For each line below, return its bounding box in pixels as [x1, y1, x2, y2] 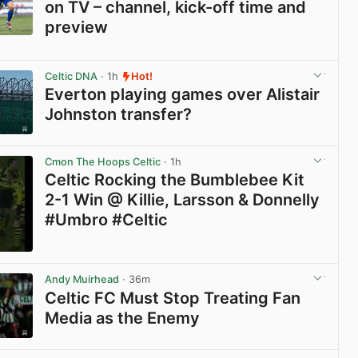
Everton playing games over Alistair [45, 85, 320, 105]
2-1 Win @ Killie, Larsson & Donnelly [45, 190, 320, 210]
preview [45, 18, 109, 38]
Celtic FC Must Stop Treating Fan [45, 288, 301, 308]
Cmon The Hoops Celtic [45, 156, 161, 169]
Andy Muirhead [45, 273, 120, 286]
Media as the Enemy [45, 308, 201, 328]
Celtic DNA [45, 70, 98, 83]
